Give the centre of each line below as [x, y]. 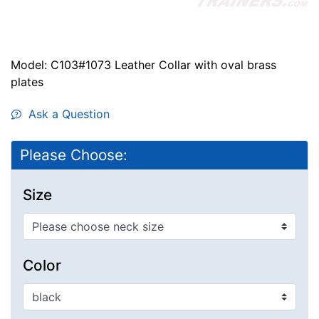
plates [27, 82]
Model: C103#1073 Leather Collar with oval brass [143, 64]
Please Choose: [74, 155]
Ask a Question [66, 114]
